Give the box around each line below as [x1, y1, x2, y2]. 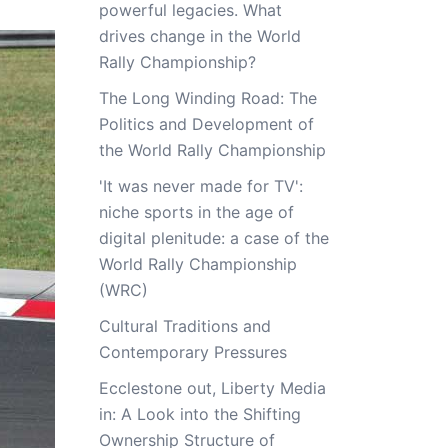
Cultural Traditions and [98, 316, 271, 336]
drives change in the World [98, 26, 301, 46]
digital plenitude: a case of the [98, 228, 329, 248]
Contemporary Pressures [98, 342, 287, 362]
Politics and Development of [98, 114, 314, 134]
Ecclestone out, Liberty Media [98, 378, 326, 398]
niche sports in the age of [98, 202, 294, 222]
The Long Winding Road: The [98, 88, 317, 108]
